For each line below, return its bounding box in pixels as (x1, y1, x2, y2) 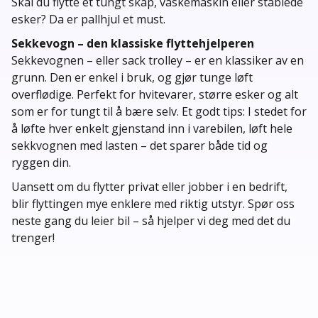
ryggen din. (11, 155, 71, 170)
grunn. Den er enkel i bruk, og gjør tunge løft (11, 70, 253, 85)
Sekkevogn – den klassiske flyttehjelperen (11, 35, 254, 51)
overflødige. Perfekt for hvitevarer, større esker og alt (11, 87, 298, 102)
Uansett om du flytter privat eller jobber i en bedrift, (11, 179, 287, 194)
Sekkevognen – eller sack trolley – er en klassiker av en (11, 53, 304, 68)
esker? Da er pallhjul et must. (11, 11, 165, 27)
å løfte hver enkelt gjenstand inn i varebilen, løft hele (11, 121, 292, 136)
